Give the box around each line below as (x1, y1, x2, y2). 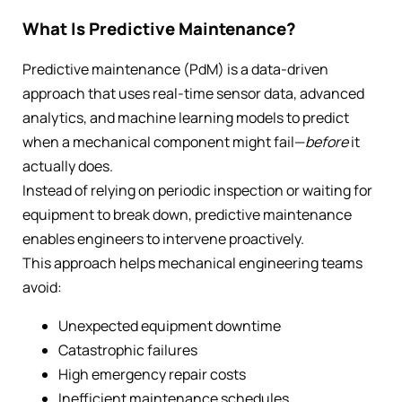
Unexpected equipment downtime (58, 316, 281, 336)
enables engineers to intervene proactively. (22, 229, 304, 249)
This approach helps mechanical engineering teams (22, 253, 363, 274)
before (305, 132, 348, 153)
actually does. (22, 156, 113, 177)
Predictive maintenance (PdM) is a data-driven (22, 59, 328, 80)
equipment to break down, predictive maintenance (22, 205, 352, 225)
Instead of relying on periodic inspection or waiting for (22, 180, 372, 201)
